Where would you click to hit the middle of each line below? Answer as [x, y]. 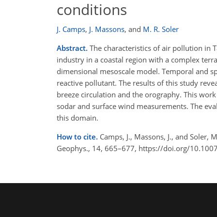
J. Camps [71, 29]
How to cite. [78, 137]
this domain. [77, 118]
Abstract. [72, 48]
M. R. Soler [161, 29]
